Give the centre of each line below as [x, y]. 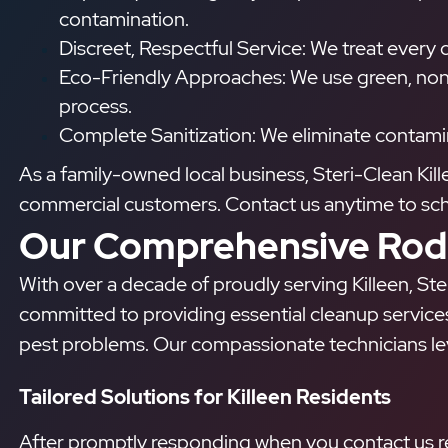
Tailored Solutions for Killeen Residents [205, 397]
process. [95, 106]
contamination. [124, 19]
